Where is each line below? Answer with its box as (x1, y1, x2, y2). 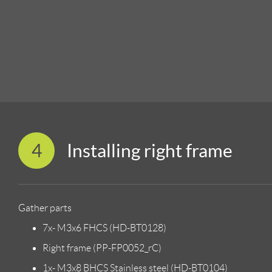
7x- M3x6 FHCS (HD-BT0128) (42, 222, 166, 233)
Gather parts (18, 202, 72, 213)
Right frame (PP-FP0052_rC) (42, 242, 161, 253)
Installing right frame (67, 140, 233, 161)
